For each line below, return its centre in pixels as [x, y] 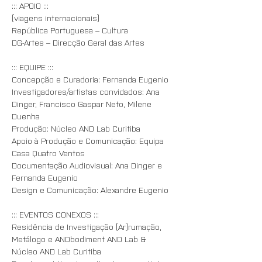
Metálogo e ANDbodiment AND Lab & [80, 239]
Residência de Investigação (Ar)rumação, [88, 226]
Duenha [26, 116]
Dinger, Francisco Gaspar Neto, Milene [83, 104]
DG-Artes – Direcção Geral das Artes [78, 42]
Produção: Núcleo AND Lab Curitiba [76, 128]
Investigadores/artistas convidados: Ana [87, 91]
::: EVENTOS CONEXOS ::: [55, 214]
